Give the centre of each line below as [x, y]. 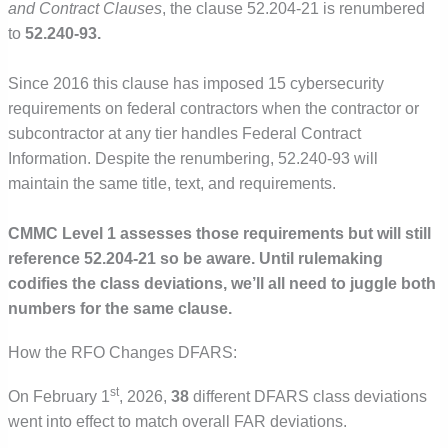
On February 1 [59, 396]
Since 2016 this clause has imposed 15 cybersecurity [196, 83]
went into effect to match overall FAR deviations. [178, 421]
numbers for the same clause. [120, 308]
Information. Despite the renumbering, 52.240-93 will [193, 158]
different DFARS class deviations [308, 396]
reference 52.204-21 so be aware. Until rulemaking [196, 258]
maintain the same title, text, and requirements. [172, 183]
